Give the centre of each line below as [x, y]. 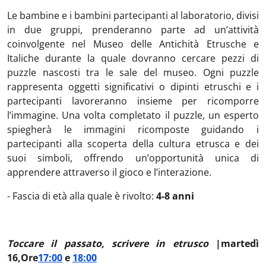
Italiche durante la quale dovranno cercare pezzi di [133, 58]
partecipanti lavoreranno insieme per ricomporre [133, 101]
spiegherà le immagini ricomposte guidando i [133, 129]
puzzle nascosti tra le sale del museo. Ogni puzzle [133, 72]
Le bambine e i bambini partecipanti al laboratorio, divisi [133, 15]
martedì [240, 243]
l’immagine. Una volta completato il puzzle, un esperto [133, 115]
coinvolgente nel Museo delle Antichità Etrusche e [133, 44]
